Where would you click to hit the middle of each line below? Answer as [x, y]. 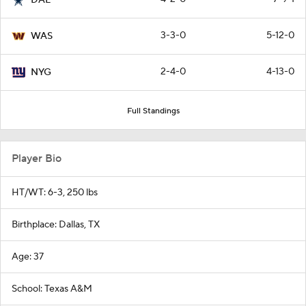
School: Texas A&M [52, 289]
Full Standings [153, 111]
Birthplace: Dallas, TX [56, 224]
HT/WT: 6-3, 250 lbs [55, 192]
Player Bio [37, 158]
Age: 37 [28, 256]
